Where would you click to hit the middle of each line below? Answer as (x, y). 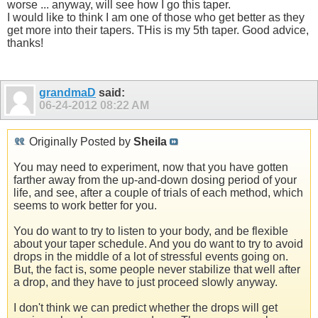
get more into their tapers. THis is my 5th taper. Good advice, (158, 30)
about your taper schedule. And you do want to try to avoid (158, 244)
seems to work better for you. (85, 206)
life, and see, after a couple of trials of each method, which (158, 193)
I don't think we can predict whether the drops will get (146, 308)
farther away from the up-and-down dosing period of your (155, 180)
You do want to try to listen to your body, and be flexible (151, 231)
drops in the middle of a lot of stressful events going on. (151, 257)
